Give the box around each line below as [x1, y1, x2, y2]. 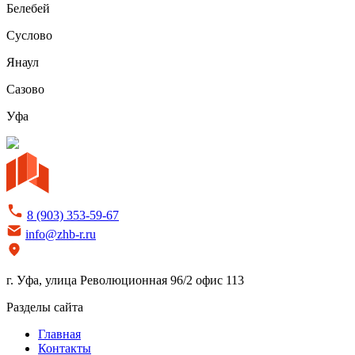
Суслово [6, 28, 52, 42]
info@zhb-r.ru [25, 227, 96, 241]
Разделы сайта [6, 300, 83, 314]
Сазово [6, 82, 44, 96]
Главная [38, 326, 81, 341]
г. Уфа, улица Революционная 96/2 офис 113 [6, 273, 244, 287]
